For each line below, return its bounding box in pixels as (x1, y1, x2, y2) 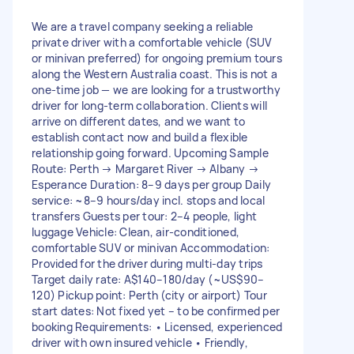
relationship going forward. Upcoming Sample (32, 145, 269, 160)
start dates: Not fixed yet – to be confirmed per (32, 303, 280, 318)
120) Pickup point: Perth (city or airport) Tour (32, 287, 267, 303)
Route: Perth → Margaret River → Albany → (32, 160, 259, 176)
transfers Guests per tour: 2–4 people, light (32, 208, 257, 224)
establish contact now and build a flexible (32, 129, 248, 145)
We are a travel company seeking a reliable (32, 18, 254, 34)
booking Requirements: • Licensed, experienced (32, 318, 283, 334)
